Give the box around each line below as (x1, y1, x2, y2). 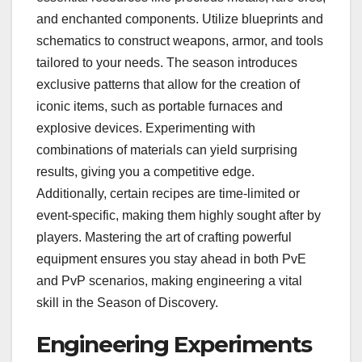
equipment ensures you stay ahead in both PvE (36, 252, 306, 267)
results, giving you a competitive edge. (36, 165, 255, 179)
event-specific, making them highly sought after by (36, 208, 321, 223)
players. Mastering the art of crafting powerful (36, 230, 292, 245)
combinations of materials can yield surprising (36, 143, 297, 158)
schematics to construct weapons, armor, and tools (36, 34, 323, 48)
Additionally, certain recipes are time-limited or (36, 187, 300, 201)
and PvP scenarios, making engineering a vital (36, 274, 302, 288)
